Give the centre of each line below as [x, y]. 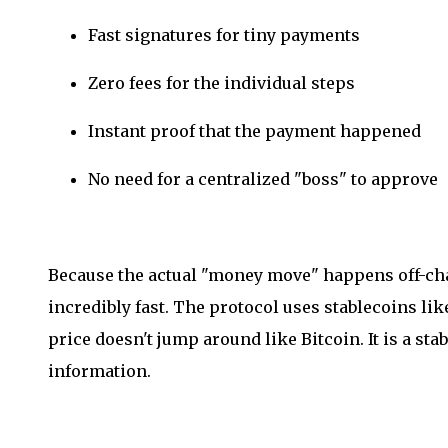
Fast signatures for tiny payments [224, 34]
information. [99, 370]
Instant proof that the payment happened [254, 130]
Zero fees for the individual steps [221, 82]
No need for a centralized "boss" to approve [263, 178]
